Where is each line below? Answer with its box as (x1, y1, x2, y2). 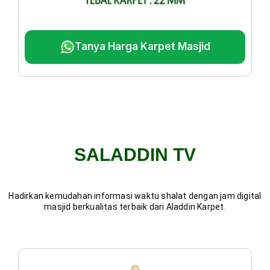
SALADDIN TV (74, 144, 196, 165)
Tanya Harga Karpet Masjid (74, 40, 210, 53)
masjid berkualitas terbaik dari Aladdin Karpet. (44, 201, 226, 212)
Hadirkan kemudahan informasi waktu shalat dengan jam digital (8, 190, 262, 201)
